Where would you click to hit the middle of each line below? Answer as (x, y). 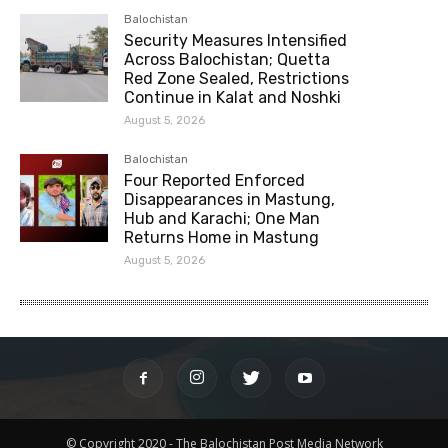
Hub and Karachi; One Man (222, 218)
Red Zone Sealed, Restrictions (237, 78)
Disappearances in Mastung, (230, 199)
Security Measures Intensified (236, 40)
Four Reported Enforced (215, 180)
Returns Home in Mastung (222, 237)
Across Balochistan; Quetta (227, 59)
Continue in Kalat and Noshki (233, 97)
